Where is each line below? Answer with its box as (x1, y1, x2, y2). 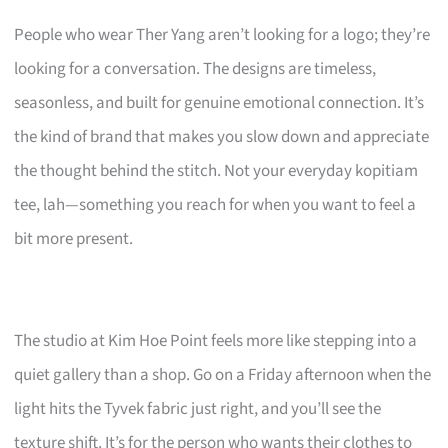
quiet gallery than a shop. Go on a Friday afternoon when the (14, 362, 432, 387)
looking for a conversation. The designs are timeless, (14, 56, 377, 81)
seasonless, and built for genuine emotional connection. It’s (14, 90, 425, 115)
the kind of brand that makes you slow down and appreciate (14, 124, 430, 149)
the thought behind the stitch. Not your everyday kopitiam (14, 158, 419, 183)
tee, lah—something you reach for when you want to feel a (14, 192, 417, 217)
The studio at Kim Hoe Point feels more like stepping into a (14, 328, 418, 353)
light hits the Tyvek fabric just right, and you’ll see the (14, 396, 382, 421)
